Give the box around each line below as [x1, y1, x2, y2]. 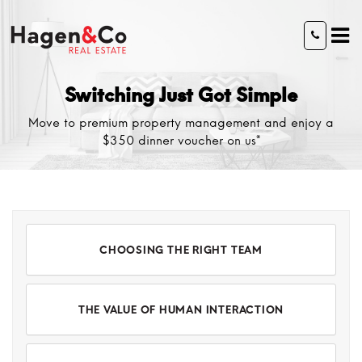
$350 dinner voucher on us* [102, 133, 260, 148]
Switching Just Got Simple [65, 83, 297, 107]
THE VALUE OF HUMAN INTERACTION [78, 303, 284, 316]
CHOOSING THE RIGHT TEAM [99, 243, 263, 256]
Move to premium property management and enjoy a [28, 116, 334, 130]
